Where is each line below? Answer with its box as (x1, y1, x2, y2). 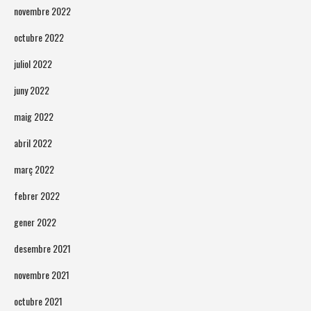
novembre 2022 (14, 3, 71, 19)
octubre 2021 (14, 294, 62, 309)
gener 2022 (14, 215, 56, 230)
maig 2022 (14, 109, 53, 124)
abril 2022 (14, 135, 52, 151)
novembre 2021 (14, 267, 69, 283)
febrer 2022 (14, 188, 60, 203)
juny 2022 (14, 83, 49, 98)
